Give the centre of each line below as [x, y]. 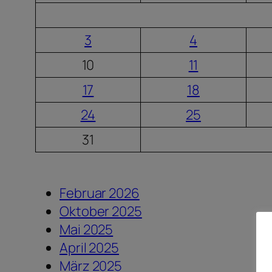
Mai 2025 [87, 229]
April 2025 [89, 247]
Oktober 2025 [101, 211]
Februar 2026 [100, 193]
